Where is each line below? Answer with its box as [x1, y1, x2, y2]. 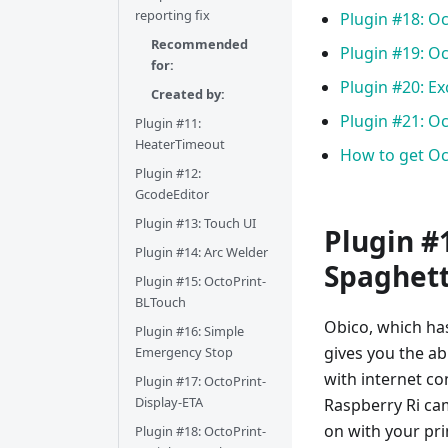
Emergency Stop [135, 343, 233, 361]
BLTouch [135, 293, 186, 311]
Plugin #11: [135, 114, 201, 132]
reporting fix [135, 6, 210, 24]
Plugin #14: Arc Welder [135, 243, 268, 261]
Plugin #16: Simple [135, 322, 244, 340]
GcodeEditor [135, 185, 209, 203]
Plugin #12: [135, 164, 201, 182]
